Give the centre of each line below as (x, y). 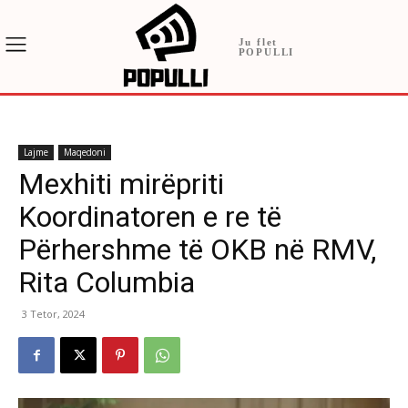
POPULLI (266, 52)
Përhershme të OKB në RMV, (197, 250)
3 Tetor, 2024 (53, 314)
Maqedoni (85, 153)
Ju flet (258, 42)
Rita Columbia (107, 283)
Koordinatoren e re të (150, 217)
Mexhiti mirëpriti (121, 184)
